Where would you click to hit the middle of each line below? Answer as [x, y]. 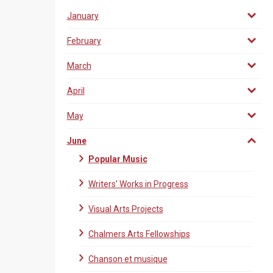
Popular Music [118, 159]
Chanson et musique [128, 259]
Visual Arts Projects [126, 209]
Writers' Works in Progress [138, 184]
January [83, 16]
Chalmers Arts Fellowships [139, 234]
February [84, 41]
